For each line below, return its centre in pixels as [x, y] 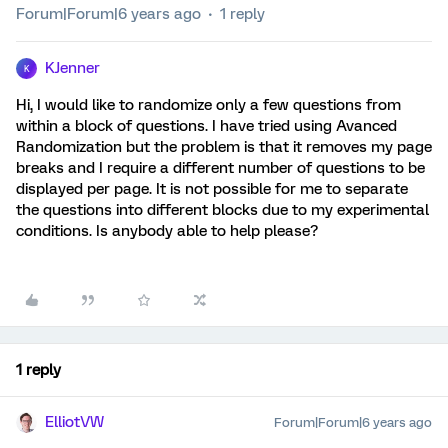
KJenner [72, 68]
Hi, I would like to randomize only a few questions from [208, 105]
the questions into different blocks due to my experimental [222, 210]
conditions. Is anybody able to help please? [167, 231]
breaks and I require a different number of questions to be [220, 168]
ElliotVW [74, 422]
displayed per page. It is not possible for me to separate [212, 189]
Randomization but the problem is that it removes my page [224, 147]
